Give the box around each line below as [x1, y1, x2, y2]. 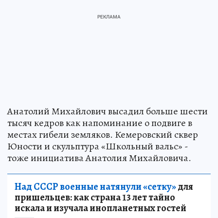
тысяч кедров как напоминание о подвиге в [7, 116, 192, 130]
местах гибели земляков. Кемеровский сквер [7, 128, 198, 142]
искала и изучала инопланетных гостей [15, 201, 186, 215]
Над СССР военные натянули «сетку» [15, 180, 176, 194]
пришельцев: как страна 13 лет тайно [15, 191, 175, 204]
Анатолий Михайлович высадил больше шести [7, 105, 208, 118]
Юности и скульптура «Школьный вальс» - [7, 140, 188, 153]
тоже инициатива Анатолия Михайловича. [7, 151, 191, 165]
